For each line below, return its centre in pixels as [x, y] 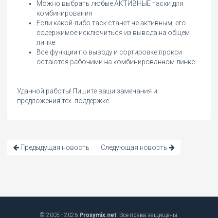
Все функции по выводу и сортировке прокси [109, 52]
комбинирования [64, 13]
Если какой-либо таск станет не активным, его [111, 23]
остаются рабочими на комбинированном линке [116, 62]
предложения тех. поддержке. [64, 101]
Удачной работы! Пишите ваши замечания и [87, 91]
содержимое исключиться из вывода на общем [113, 33]
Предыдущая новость [54, 148]
